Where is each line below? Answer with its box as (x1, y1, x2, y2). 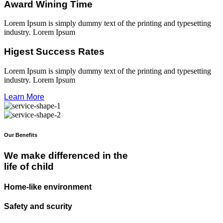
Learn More (4, 92, 44, 101)
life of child (4, 161, 54, 172)
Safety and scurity (4, 202, 72, 211)
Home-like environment (4, 183, 92, 192)
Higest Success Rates (4, 46, 105, 57)
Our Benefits (4, 131, 37, 138)
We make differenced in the (4, 150, 128, 161)
